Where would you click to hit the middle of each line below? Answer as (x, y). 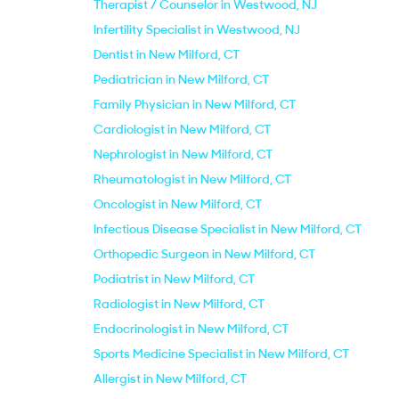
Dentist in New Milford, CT (167, 54)
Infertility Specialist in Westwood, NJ (197, 29)
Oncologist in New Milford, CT (178, 204)
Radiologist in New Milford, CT (179, 304)
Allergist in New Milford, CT (170, 379)
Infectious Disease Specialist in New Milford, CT (228, 229)
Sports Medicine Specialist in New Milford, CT (221, 354)
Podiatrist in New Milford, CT (174, 279)
